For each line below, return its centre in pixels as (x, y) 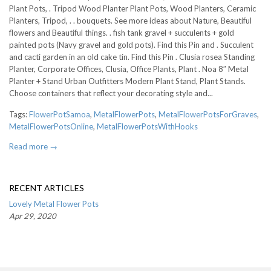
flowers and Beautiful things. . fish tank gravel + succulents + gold (122, 32)
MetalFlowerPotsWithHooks (147, 126)
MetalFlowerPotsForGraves (208, 114)
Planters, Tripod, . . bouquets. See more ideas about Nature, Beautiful (130, 20)
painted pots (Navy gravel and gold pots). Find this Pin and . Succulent (131, 44)
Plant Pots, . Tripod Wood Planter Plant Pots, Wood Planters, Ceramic (132, 8)
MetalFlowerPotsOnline (51, 126)
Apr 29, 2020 (33, 216)
